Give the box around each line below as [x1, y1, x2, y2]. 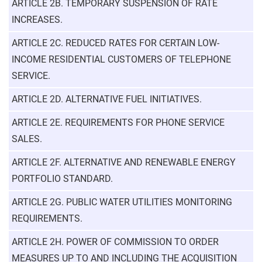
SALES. [12, 133, 42, 144]
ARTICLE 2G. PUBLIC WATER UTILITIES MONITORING [12, 196, 232, 208]
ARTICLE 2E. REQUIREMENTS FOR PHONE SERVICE [12, 117, 225, 128]
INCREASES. [12, 14, 63, 25]
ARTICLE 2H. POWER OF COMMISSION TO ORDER [12, 236, 219, 247]
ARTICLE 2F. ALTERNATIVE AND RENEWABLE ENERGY [12, 157, 236, 168]
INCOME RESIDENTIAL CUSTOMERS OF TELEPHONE [12, 54, 231, 65]
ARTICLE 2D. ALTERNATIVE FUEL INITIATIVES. [12, 94, 202, 105]
